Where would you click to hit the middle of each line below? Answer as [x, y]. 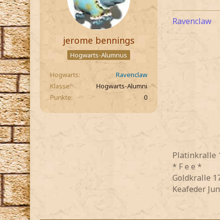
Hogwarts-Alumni [122, 86]
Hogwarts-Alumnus [99, 55]
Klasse [60, 86]
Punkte [61, 97]
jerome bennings [99, 40]
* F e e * [187, 166]
